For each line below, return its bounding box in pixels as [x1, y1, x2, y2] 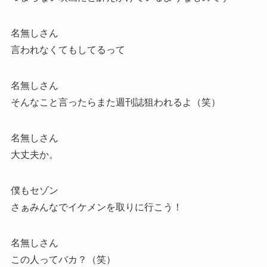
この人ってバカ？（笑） [10, 254, 116, 265]
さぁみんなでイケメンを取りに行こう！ [10, 202, 182, 213]
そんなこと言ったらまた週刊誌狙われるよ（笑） [10, 97, 221, 108]
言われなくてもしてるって [10, 45, 125, 55]
